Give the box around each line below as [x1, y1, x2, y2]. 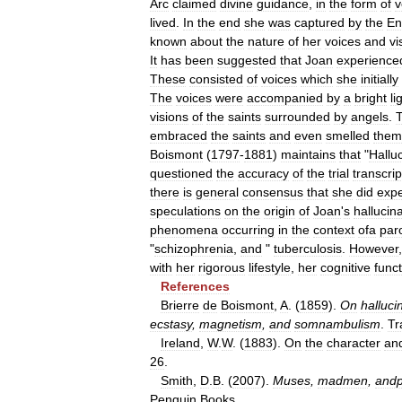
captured [294, 15, 345, 30]
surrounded [265, 109, 330, 124]
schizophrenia [154, 241, 233, 256]
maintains [281, 147, 336, 162]
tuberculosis [274, 241, 342, 256]
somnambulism [294, 317, 380, 331]
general [196, 185, 239, 199]
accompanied [247, 91, 323, 105]
